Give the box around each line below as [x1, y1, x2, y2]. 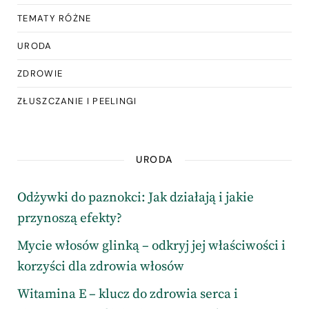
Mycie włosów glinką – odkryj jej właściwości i [17, 238, 286, 255]
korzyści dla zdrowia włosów [17, 259, 184, 275]
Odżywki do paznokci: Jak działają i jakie [17, 190, 254, 206]
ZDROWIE [17, 68, 63, 80]
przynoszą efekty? [17, 210, 122, 227]
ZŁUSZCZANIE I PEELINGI [17, 95, 137, 108]
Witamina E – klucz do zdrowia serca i [17, 286, 238, 303]
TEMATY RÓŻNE [17, 12, 92, 25]
